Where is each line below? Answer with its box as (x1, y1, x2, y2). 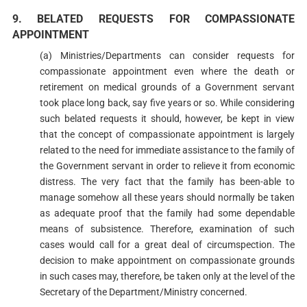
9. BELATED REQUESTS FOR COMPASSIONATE (12, 12, 295, 25)
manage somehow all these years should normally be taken (39, 192, 295, 204)
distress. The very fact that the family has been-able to (39, 176, 295, 188)
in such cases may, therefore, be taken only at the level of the (39, 271, 295, 282)
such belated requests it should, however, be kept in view (39, 113, 295, 125)
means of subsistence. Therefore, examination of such (39, 223, 295, 235)
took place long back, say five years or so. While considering (39, 97, 295, 109)
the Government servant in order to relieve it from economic (39, 160, 295, 172)
